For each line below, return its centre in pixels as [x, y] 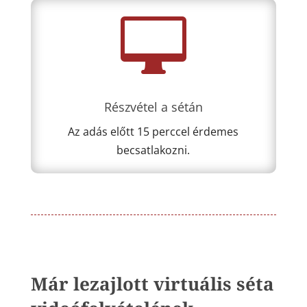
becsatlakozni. [153, 150]
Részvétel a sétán [153, 107]
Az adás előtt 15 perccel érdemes [153, 132]
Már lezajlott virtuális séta [152, 284]
